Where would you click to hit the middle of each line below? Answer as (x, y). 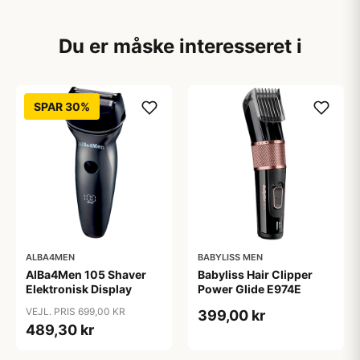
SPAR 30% (62, 106)
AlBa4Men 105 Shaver (86, 274)
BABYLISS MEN (230, 257)
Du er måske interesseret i (180, 46)
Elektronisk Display (79, 289)
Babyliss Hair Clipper (255, 274)
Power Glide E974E (250, 289)
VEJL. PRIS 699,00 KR (76, 311)
